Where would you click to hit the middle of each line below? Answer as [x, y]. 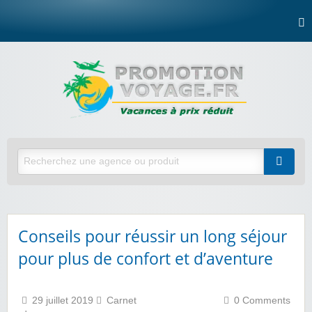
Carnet [122, 301]
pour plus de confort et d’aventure [146, 259]
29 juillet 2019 [64, 301]
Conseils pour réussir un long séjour [153, 236]
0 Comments [262, 301]
